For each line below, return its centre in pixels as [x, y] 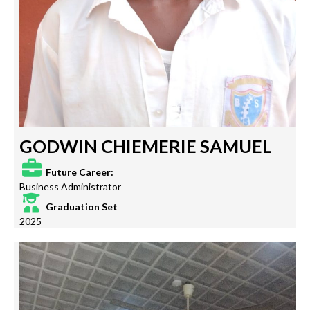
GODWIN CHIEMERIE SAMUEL [146, 146]
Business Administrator [70, 187]
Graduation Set [81, 207]
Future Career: [79, 172]
